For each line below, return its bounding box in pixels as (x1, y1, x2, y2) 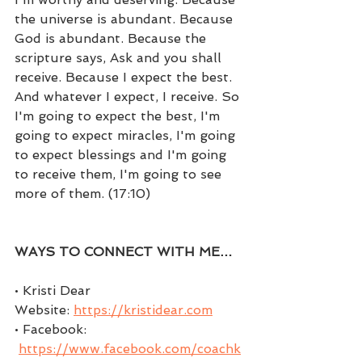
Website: (15, 301, 74, 318)
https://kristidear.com (74, 301, 213, 318)
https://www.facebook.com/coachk (19, 340, 241, 356)
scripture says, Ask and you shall (15, 49, 225, 65)
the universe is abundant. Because (15, 11, 237, 27)
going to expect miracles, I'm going (15, 127, 239, 143)
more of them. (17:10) (15, 185, 150, 201)
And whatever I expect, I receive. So (15, 88, 243, 104)
